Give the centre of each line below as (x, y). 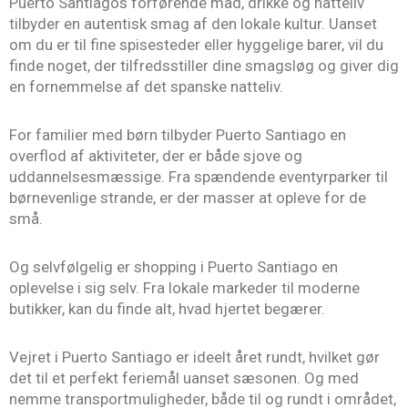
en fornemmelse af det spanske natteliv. (146, 87)
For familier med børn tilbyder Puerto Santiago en (178, 135)
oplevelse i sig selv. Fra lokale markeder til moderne (184, 287)
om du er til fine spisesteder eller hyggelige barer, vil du (196, 45)
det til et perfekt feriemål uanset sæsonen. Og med (184, 377)
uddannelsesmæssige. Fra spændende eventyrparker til (199, 177)
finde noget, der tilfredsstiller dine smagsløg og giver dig (204, 66)
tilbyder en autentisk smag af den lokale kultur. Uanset (193, 24)
